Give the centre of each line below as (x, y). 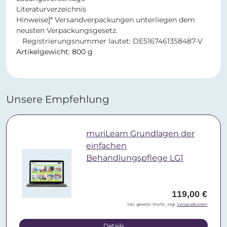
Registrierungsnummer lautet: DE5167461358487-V (109, 41)
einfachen (106, 146)
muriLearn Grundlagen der (140, 134)
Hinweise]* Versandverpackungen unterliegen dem (106, 20)
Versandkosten (192, 204)
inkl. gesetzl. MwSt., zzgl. (152, 204)
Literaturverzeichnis (51, 9)
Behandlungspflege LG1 (135, 158)
